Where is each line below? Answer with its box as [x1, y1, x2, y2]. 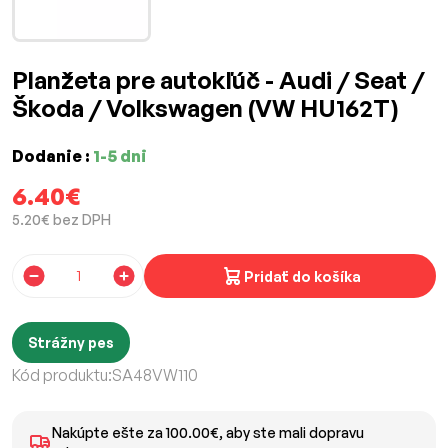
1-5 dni [93, 146, 147, 167]
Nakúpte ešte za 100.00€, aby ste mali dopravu [51, 424, 364, 442]
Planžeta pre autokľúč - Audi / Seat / [12, 65, 424, 96]
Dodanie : [12, 146, 93, 167]
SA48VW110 [112, 365, 198, 386]
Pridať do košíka [243, 267, 361, 285]
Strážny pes [28, 334, 114, 352]
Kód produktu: [12, 365, 112, 386]
